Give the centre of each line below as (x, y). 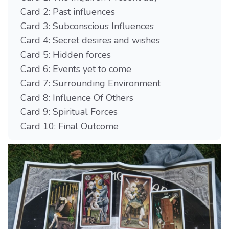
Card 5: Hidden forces (66, 55)
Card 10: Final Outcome (70, 127)
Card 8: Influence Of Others (77, 98)
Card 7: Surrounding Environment (90, 84)
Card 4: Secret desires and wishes (90, 41)
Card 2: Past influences (68, 12)
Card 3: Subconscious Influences (87, 26)
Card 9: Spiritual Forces (69, 112)
